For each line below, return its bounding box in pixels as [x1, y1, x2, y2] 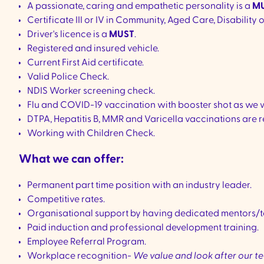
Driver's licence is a [27, 29, 109, 39]
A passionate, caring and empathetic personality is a [27, 1, 252, 11]
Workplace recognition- [27, 251, 133, 260]
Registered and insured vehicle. [27, 44, 159, 53]
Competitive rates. [27, 194, 105, 204]
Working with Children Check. [27, 128, 155, 138]
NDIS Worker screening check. [27, 86, 157, 95]
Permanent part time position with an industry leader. [27, 180, 252, 190]
